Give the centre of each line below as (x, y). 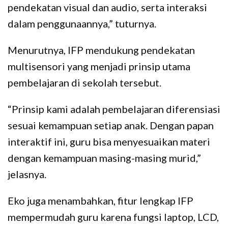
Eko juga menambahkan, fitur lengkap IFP (101, 200)
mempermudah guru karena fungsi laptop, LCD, (113, 217)
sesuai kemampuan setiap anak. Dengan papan (111, 125)
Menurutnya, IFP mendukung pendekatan (101, 50)
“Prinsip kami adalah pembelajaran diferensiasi (114, 109)
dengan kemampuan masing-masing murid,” (104, 158)
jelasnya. (27, 174)
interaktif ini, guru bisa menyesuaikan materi (109, 141)
